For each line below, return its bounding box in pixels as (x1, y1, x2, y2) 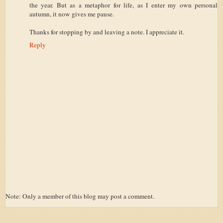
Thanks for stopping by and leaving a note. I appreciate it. (29, 27, 184, 36)
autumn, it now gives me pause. (29, 9, 114, 18)
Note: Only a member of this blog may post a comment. (5, 191, 154, 201)
